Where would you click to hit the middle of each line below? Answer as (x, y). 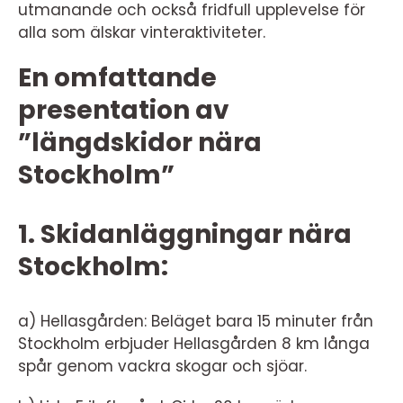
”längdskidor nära (140, 143)
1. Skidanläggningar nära (185, 235)
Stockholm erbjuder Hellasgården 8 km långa (194, 344)
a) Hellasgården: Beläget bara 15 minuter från (196, 322)
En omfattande (117, 78)
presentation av (124, 111)
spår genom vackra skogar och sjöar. (162, 367)
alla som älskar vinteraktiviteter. (142, 33)
